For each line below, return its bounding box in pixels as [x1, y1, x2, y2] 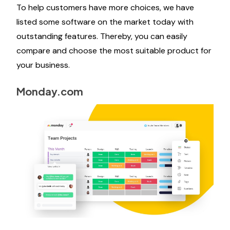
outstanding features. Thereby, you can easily [16, 31, 187, 42]
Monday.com [16, 85, 83, 98]
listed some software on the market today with [16, 16, 194, 27]
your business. [16, 60, 70, 70]
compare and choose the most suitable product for [16, 45, 212, 56]
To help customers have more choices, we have [16, 2, 194, 13]
